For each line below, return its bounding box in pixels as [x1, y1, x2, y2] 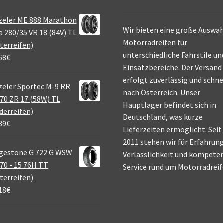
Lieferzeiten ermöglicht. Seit [123, 124, 222, 134]
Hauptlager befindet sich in [123, 99, 217, 110]
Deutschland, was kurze [123, 111, 203, 122]
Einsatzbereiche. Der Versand [123, 62, 222, 72]
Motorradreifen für [123, 37, 188, 47]
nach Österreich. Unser [123, 87, 201, 97]
